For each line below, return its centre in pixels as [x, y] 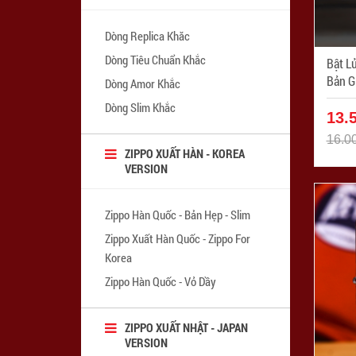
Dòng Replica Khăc [147, 35]
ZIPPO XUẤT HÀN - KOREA [185, 153]
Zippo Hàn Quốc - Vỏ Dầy [161, 281]
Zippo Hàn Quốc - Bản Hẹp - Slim [178, 214]
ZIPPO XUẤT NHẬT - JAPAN [186, 327]
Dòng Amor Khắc [143, 83]
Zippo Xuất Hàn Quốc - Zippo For [178, 238]
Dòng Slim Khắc [140, 107]
